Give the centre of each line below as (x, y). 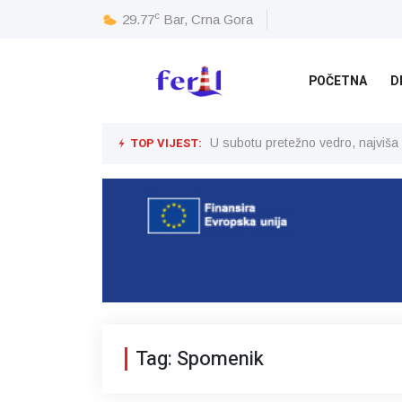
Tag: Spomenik (200, 358)
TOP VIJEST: (165, 143)
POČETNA (338, 81)
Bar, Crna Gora (208, 19)
